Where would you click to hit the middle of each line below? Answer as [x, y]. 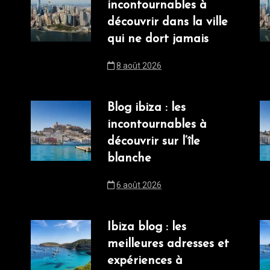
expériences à [145, 261]
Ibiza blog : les [147, 228]
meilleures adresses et [168, 244]
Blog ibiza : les [146, 108]
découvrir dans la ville [168, 23]
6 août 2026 [139, 185]
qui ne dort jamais [158, 39]
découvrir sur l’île [154, 142]
